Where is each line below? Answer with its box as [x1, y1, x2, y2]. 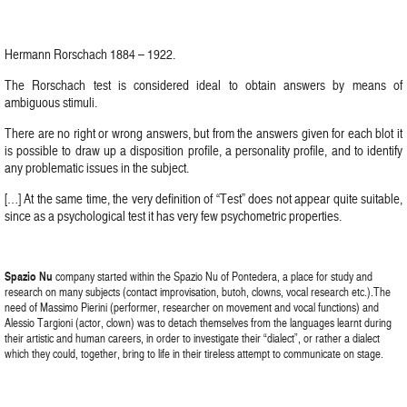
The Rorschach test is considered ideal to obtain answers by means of [5, 75, 402, 94]
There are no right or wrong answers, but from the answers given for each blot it [5, 124, 402, 143]
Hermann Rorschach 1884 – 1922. [5, 45, 175, 64]
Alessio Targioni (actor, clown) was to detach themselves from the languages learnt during [5, 314, 392, 331]
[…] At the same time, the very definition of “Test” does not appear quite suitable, [5, 189, 402, 208]
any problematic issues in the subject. [5, 158, 189, 177]
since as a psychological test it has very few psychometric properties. [5, 206, 342, 225]
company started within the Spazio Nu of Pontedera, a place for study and [53, 268, 372, 284]
